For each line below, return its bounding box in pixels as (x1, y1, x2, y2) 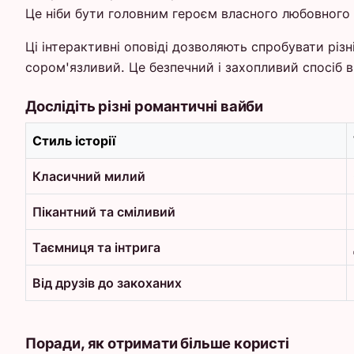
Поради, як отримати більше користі (25, 333, 289, 352)
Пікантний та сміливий (32, 203, 175, 220)
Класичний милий (32, 168, 145, 184)
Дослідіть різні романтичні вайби (25, 97, 264, 115)
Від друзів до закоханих (32, 274, 182, 291)
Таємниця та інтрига (32, 239, 160, 255)
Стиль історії (32, 132, 115, 149)
